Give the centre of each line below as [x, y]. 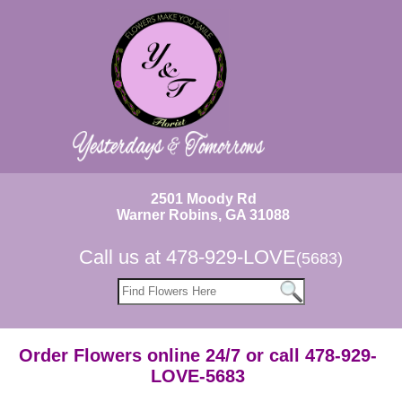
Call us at [123, 257]
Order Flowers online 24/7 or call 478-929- [197, 355]
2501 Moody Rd [203, 199]
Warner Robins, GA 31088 [204, 215]
